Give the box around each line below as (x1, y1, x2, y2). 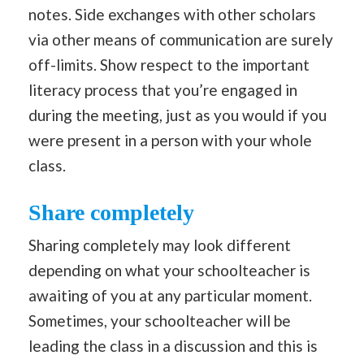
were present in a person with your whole (28, 131, 312, 150)
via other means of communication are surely (28, 30, 333, 50)
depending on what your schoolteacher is (28, 260, 310, 279)
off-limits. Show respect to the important (28, 55, 310, 75)
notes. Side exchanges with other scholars (28, 5, 316, 24)
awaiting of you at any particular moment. (28, 285, 312, 305)
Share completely (28, 199, 194, 225)
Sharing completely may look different (28, 235, 291, 254)
